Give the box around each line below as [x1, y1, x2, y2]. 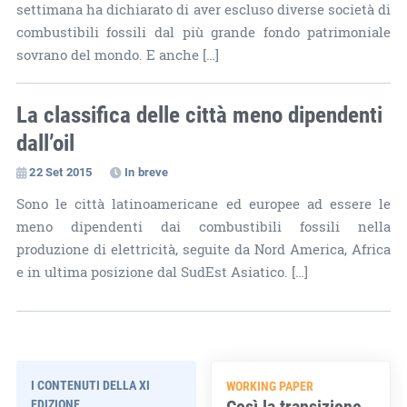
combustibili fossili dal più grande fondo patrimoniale [15, 22, 392, 42]
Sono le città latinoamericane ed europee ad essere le [15, 194, 392, 213]
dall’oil [15, 126, 74, 157]
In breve [124, 163, 169, 180]
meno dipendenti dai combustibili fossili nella [15, 216, 392, 236]
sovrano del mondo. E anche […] [15, 45, 219, 65]
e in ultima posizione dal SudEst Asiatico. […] [15, 262, 308, 282]
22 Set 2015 [29, 163, 93, 180]
